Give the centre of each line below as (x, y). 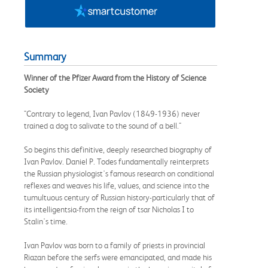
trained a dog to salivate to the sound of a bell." (103, 125)
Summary (45, 57)
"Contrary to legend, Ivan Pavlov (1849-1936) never (112, 113)
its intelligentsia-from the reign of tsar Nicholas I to (109, 209)
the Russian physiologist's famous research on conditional (119, 173)
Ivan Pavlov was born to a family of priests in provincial (115, 245)
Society (36, 89)
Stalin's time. (46, 221)
